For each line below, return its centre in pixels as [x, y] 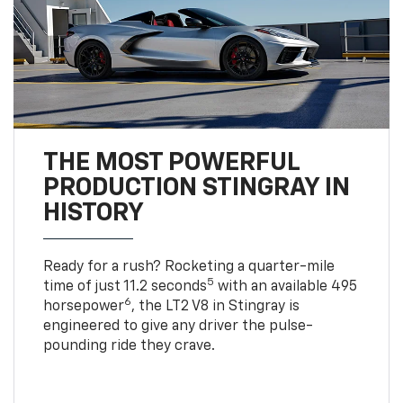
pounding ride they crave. [129, 346]
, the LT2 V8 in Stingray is [215, 306]
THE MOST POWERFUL [171, 162]
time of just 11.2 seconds [125, 287]
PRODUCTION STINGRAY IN [196, 188]
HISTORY [93, 213]
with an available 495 [285, 287]
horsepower [83, 306]
